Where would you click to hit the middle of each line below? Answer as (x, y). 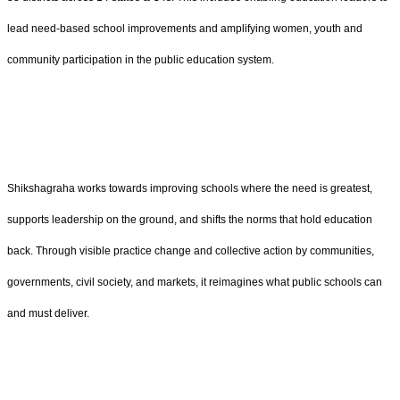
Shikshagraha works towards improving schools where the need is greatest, (190, 188)
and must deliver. (48, 313)
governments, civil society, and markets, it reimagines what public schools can (195, 282)
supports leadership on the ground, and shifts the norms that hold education (190, 219)
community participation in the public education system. (141, 59)
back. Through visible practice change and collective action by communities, (191, 250)
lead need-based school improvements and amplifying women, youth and (185, 28)
